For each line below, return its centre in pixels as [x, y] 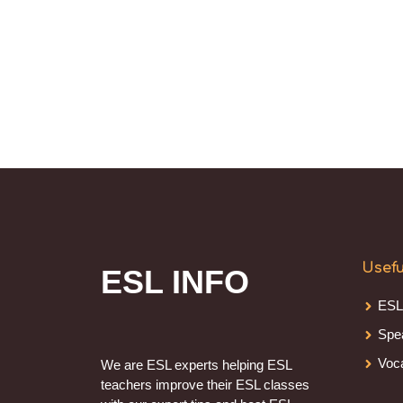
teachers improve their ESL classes [205, 385]
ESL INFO [175, 282]
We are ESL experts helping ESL [196, 365]
